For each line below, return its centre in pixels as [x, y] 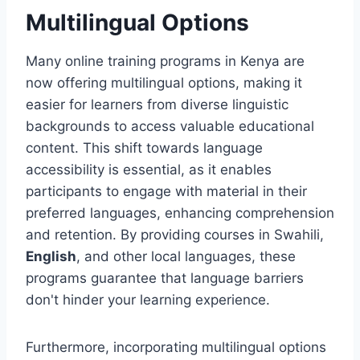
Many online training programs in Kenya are [165, 61]
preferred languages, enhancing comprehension [180, 213]
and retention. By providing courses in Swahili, [175, 234]
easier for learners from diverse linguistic [157, 104]
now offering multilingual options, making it [164, 82]
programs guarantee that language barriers [165, 278]
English [51, 256]
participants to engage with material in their [166, 191]
